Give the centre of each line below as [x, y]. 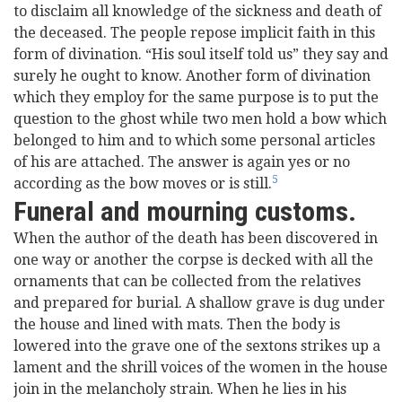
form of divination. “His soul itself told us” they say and [201, 54]
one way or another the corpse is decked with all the [193, 260]
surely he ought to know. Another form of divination [192, 76]
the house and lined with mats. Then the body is [177, 324]
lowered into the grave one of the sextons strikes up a [197, 346]
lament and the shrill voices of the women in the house [201, 367]
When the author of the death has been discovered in [196, 238]
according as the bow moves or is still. [143, 184]
